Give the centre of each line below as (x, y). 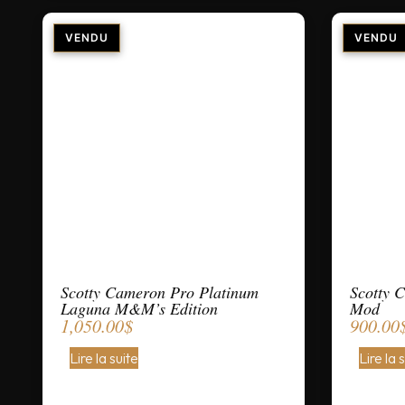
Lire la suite (104, 358)
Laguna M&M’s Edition (139, 308)
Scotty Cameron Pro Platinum (160, 292)
